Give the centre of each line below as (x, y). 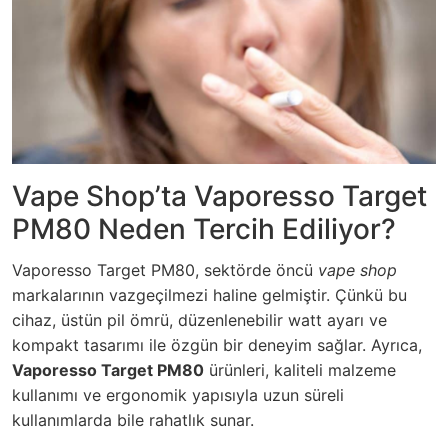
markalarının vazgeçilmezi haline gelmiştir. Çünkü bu (209, 295)
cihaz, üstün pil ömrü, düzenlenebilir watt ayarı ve (199, 320)
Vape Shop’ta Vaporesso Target (219, 196)
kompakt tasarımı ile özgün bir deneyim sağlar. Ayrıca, (217, 345)
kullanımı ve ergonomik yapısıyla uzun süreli (178, 395)
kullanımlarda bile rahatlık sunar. (133, 420)
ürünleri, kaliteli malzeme (300, 370)
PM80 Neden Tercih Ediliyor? (204, 229)
